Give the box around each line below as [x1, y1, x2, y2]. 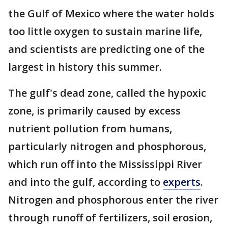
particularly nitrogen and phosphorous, [8, 139, 206, 153]
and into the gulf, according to [8, 175, 163, 189]
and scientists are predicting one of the [8, 42, 205, 56]
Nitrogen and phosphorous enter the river [8, 193, 218, 207]
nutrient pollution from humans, [8, 122, 172, 135]
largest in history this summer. [8, 60, 162, 74]
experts [163, 175, 201, 189]
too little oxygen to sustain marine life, [8, 24, 202, 38]
